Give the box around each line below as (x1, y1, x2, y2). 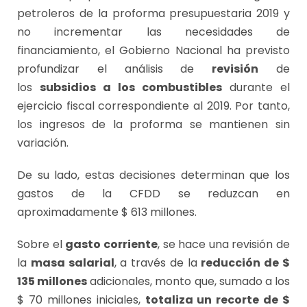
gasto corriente (65, 236, 158, 253)
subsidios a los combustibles (40, 79, 222, 96)
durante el (222, 79, 290, 96)
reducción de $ (201, 255, 291, 271)
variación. (17, 135, 69, 151)
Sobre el (17, 236, 66, 253)
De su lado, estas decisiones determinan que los (17, 167, 290, 184)
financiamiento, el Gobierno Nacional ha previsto (17, 42, 290, 59)
